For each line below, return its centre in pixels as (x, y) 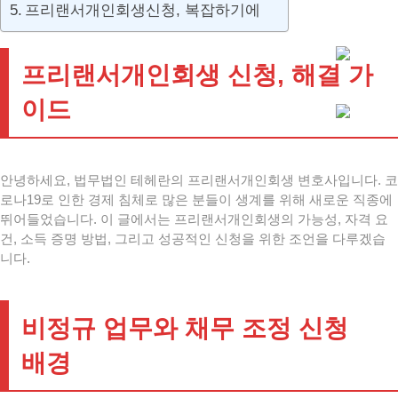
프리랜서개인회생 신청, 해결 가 (197, 76)
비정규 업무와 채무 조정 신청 (185, 328)
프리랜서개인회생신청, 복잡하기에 (143, 10)
